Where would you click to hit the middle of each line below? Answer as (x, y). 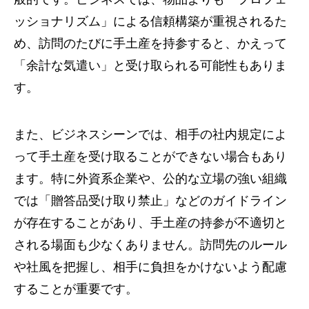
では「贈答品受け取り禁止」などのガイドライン (150, 201)
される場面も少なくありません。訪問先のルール (150, 245)
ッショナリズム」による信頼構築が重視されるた (150, 21)
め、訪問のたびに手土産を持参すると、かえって (150, 43)
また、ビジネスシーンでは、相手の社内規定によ (150, 134)
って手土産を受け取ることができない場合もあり (150, 157)
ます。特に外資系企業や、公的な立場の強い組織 (150, 179)
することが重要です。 (76, 289)
